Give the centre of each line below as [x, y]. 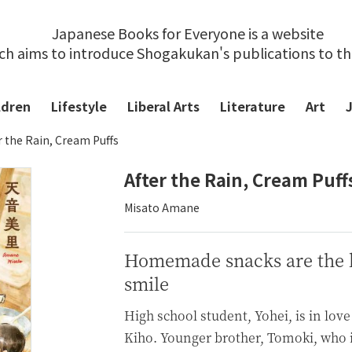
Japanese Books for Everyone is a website [188, 33]
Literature [253, 106]
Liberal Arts [163, 106]
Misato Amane [162, 207]
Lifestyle [79, 106]
